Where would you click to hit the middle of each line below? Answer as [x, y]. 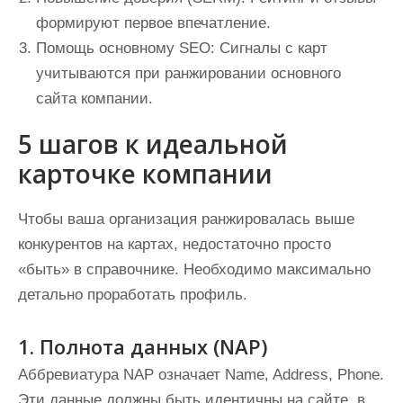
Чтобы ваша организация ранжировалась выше [186, 219]
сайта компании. [94, 99]
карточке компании [145, 174]
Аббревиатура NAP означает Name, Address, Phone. [201, 375]
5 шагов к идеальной [153, 144]
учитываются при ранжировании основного [188, 73]
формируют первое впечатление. [153, 23]
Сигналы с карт [271, 48]
